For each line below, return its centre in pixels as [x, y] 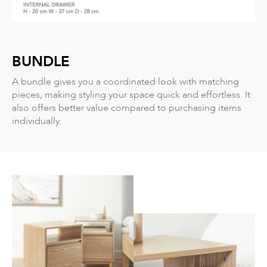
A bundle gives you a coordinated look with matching [125, 82]
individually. [37, 121]
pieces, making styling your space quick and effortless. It [131, 95]
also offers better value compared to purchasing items [127, 108]
